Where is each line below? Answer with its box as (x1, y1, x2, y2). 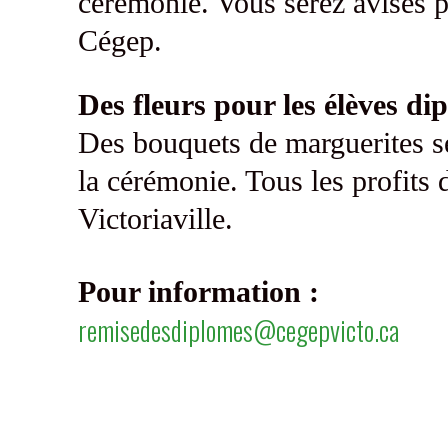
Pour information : (77, 275, 319, 309)
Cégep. (77, 24, 162, 58)
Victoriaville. (77, 202, 233, 236)
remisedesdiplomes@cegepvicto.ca (77, 310, 399, 351)
